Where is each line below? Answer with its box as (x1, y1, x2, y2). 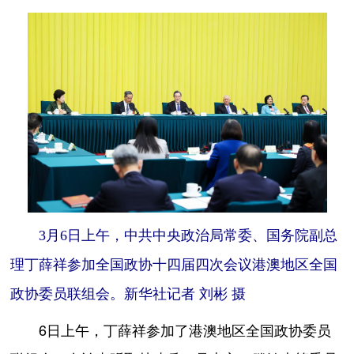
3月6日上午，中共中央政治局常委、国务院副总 (39, 228, 338, 244)
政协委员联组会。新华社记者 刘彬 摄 (10, 286, 247, 303)
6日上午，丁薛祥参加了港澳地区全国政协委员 (10, 323, 332, 338)
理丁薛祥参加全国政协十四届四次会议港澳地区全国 (10, 257, 338, 273)
